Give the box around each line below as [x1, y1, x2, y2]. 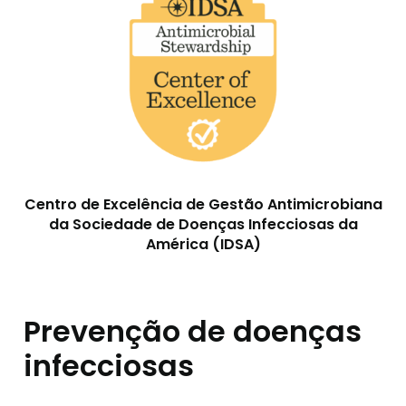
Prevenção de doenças [24, 311, 362, 352]
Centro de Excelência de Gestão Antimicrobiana [24, 194, 382, 215]
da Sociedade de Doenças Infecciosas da [48, 214, 358, 235]
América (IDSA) [145, 234, 261, 255]
